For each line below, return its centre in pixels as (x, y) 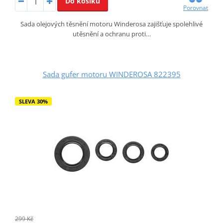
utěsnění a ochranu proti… (111, 34)
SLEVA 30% (33, 101)
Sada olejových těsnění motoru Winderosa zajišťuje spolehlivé (111, 24)
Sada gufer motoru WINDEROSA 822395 (111, 74)
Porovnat (196, 8)
